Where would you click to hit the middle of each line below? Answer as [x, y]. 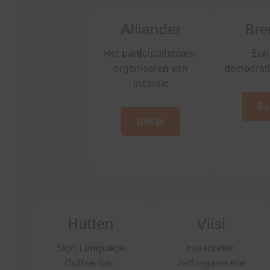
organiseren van [151, 68]
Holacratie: [211, 248]
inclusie [151, 83]
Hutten [90, 224]
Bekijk [151, 121]
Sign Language [90, 248]
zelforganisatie [211, 263]
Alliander [151, 29]
